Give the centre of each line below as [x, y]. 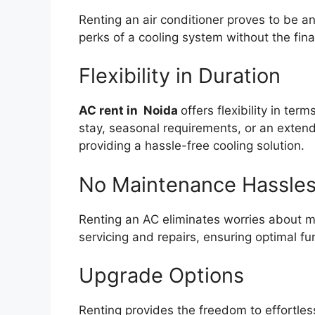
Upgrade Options [161, 276]
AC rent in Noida [130, 111]
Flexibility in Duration [180, 76]
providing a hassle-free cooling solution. [192, 146]
